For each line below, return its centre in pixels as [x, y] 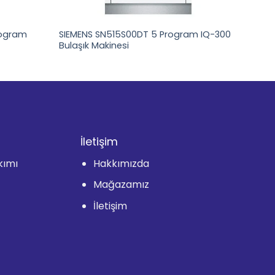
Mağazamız [122, 185]
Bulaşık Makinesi [95, 45]
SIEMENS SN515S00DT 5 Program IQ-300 [145, 34]
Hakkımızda [122, 163]
